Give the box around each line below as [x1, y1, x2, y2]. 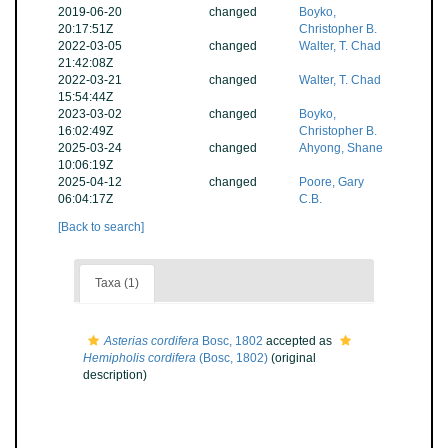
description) [83, 368, 147, 382]
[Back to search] [58, 220, 144, 234]
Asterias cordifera [104, 334, 199, 348]
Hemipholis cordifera [83, 351, 196, 365]
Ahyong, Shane [299, 141, 384, 155]
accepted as [263, 334, 335, 348]
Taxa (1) [95, 276, 139, 290]
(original [268, 351, 316, 365]
